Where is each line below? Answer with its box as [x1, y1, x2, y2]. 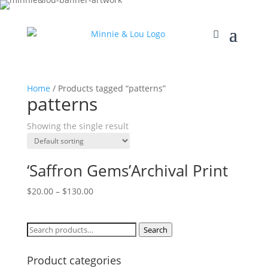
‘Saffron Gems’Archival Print [26, 160, 228, 181]
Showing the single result [26, 120, 129, 132]
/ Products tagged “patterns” [50, 83, 166, 94]
